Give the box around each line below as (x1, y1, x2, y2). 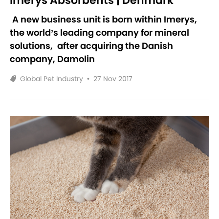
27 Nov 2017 (93, 73, 133, 84)
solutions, (10, 39, 55, 52)
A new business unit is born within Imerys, (12, 13, 197, 25)
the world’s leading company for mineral (10, 26, 189, 39)
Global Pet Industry (20, 73, 83, 84)
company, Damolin (10, 52, 95, 65)
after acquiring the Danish (57, 39, 173, 52)
